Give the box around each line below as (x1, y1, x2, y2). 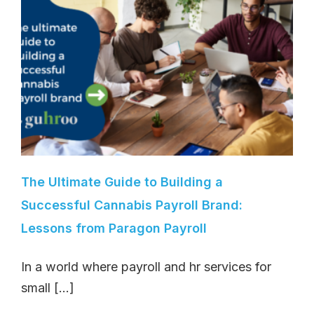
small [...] (21, 280, 74, 295)
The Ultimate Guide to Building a (21, 174, 223, 189)
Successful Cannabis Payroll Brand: (21, 197, 243, 212)
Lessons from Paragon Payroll (21, 220, 207, 235)
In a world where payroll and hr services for (21, 259, 271, 274)
